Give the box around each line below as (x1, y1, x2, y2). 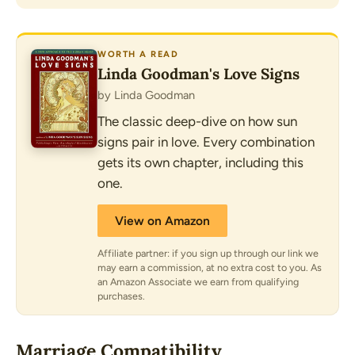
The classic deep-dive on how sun (97, 113, 297, 129)
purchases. (97, 289, 145, 302)
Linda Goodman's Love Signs (97, 63, 300, 83)
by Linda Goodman (97, 87, 195, 102)
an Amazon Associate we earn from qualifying (97, 275, 299, 288)
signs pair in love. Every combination (97, 133, 315, 150)
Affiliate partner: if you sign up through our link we (97, 246, 319, 259)
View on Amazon (115, 212, 210, 228)
